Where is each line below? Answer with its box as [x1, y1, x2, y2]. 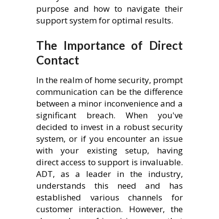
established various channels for [36, 192, 183, 203]
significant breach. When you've [36, 109, 183, 121]
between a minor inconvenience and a [36, 98, 183, 109]
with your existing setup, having [36, 145, 183, 156]
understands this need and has [36, 180, 183, 192]
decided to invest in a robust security [36, 121, 183, 133]
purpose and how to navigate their [36, 2, 183, 14]
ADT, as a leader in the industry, [36, 168, 183, 180]
